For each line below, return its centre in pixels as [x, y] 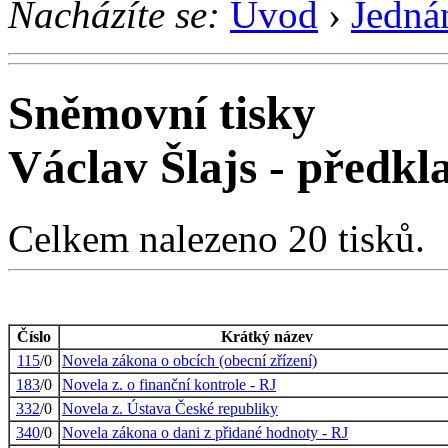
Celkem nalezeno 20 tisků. [216, 238]
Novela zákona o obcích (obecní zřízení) [189, 360]
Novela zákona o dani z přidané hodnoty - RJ [205, 432]
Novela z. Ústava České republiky [170, 408]
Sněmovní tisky [162, 113]
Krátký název [267, 336]
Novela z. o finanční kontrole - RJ [169, 384]
